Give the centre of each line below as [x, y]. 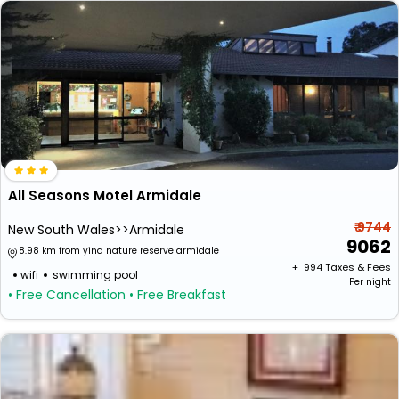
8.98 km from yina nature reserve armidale [119, 251]
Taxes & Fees [358, 267]
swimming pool [95, 275]
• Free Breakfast [178, 295]
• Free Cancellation [67, 295]
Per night [370, 282]
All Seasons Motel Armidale [105, 195]
